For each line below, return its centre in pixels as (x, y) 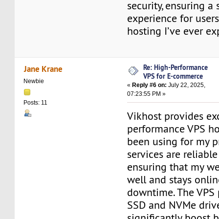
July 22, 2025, (186, 85)
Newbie (34, 81)
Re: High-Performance (176, 67)
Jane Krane (43, 69)
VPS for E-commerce (173, 76)
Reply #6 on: (150, 85)
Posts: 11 (36, 103)
